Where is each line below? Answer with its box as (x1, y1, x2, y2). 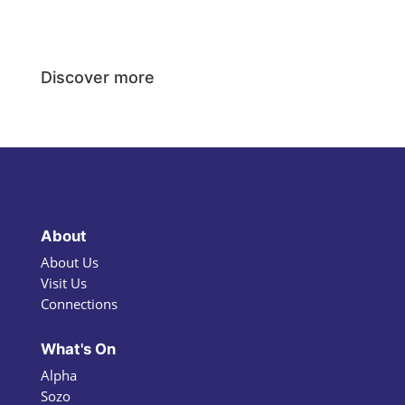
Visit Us (40, 274, 87, 293)
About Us (40, 253, 99, 272)
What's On (40, 340, 116, 359)
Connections (40, 295, 118, 314)
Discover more (40, 68, 155, 88)
